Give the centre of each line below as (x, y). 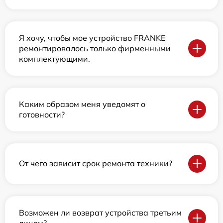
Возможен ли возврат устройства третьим (100, 212)
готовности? (42, 114)
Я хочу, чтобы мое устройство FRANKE (92, 38)
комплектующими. (55, 58)
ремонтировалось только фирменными (95, 48)
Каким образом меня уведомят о (82, 104)
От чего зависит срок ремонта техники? (96, 164)
